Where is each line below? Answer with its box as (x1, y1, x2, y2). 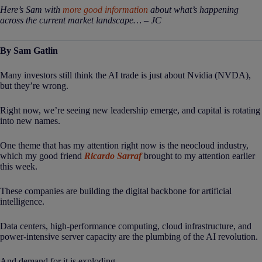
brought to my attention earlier (142, 151, 255, 161)
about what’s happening (148, 5, 239, 15)
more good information (63, 5, 148, 15)
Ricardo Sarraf (84, 151, 142, 161)
